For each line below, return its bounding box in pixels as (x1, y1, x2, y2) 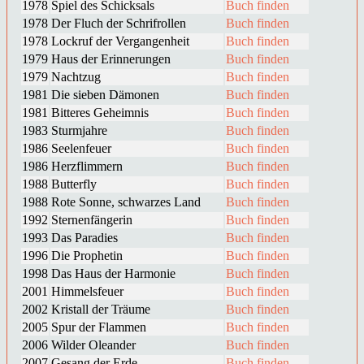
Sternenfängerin (51, 212, 132, 227)
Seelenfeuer (51, 141, 111, 155)
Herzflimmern (51, 158, 123, 173)
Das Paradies (51, 230, 118, 245)
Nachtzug (51, 69, 101, 84)
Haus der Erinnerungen (51, 51, 171, 66)
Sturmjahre (51, 123, 107, 137)
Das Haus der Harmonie (51, 266, 175, 280)
